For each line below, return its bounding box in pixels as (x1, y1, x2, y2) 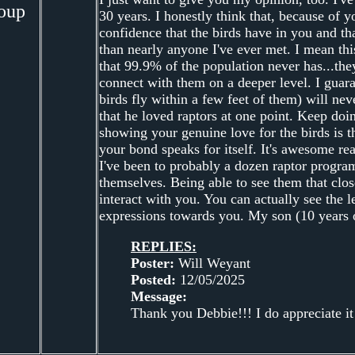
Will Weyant (174, 254, 250, 271)
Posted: (131, 271, 176, 288)
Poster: (131, 254, 174, 271)
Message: (131, 288, 187, 304)
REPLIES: (131, 238, 197, 254)
